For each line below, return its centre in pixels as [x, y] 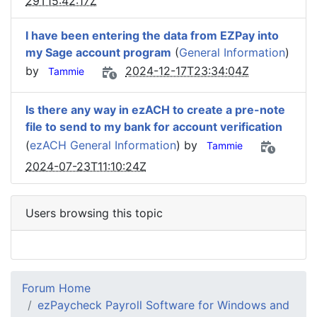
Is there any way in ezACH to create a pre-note [155, 110]
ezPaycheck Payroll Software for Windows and [163, 305]
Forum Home [56, 288]
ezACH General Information [103, 145]
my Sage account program [98, 52]
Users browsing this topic [94, 213]
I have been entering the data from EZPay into [152, 35]
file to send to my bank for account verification [154, 127]
